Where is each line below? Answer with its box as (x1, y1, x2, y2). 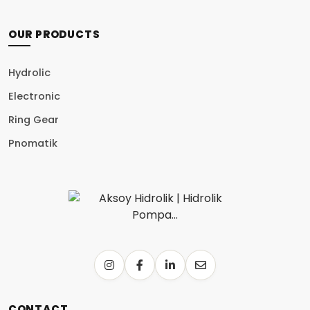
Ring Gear (8, 113, 59, 127)
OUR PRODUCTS (8, 27, 100, 42)
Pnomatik (8, 136, 57, 150)
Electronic (8, 89, 60, 103)
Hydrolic (8, 66, 51, 80)
